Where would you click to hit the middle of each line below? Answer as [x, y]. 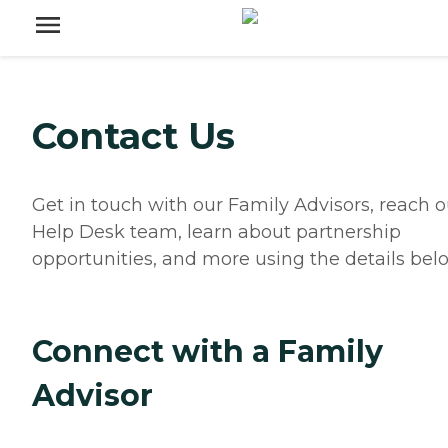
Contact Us [133, 136]
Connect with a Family [207, 352]
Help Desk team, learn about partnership [216, 232]
